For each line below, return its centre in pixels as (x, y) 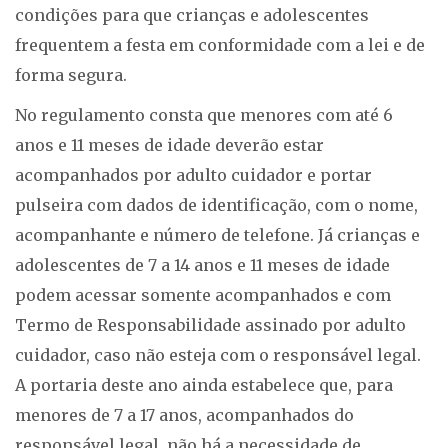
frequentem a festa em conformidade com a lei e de (220, 45)
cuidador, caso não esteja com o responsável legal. (218, 355)
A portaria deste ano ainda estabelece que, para (204, 385)
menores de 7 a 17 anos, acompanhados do (184, 415)
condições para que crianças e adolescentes (192, 15)
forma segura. (71, 75)
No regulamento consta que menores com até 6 (204, 115)
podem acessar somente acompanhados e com (203, 295)
